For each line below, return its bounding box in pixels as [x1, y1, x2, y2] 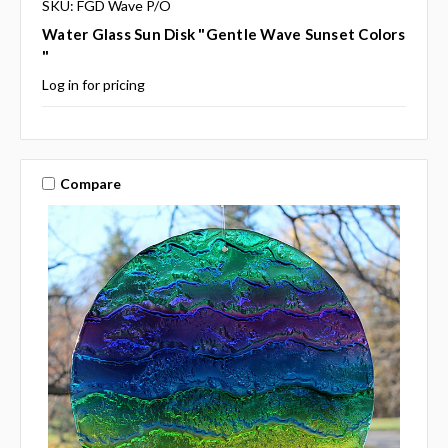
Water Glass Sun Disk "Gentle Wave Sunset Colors [42, 25, 405, 44]
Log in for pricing [42, 76, 145, 94]
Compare [59, 174, 121, 192]
